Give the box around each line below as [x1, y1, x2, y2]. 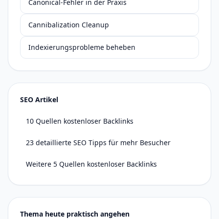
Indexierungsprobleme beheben [28, 43, 135, 52]
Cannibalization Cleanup [28, 20, 109, 29]
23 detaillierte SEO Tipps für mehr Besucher [26, 138, 171, 147]
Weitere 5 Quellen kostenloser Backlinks [26, 159, 157, 169]
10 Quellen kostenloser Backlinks [26, 116, 133, 126]
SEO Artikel [20, 95, 58, 104]
